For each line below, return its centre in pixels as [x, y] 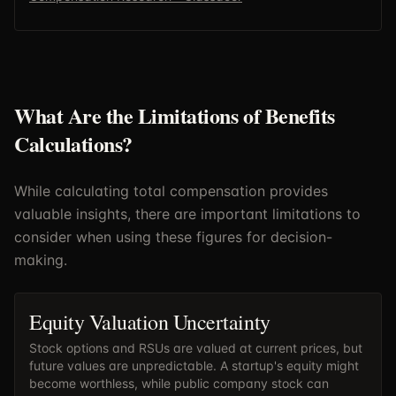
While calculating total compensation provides [171, 191]
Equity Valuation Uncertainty [150, 322]
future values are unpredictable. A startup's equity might [194, 366]
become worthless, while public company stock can [179, 383]
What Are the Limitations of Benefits [175, 115]
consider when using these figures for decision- [173, 237]
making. [41, 260]
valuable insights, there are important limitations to [187, 214]
